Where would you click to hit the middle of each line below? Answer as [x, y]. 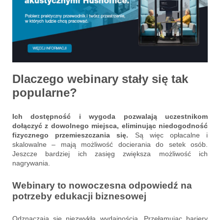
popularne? [45, 93]
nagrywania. [31, 163]
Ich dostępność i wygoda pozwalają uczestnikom [110, 117]
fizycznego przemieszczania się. [74, 135]
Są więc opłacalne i [171, 135]
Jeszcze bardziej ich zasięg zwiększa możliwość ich [110, 154]
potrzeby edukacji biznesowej [79, 196]
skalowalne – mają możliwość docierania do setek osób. [110, 145]
